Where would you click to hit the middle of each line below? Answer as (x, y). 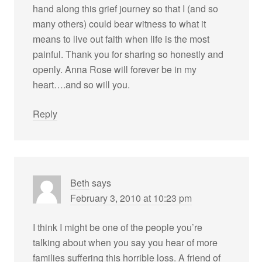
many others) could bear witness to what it (120, 24)
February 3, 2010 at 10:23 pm (131, 198)
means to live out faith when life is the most (121, 39)
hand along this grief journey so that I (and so (126, 8)
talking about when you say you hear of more (125, 242)
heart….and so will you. (82, 85)
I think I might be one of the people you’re (118, 227)
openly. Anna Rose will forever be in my (115, 69)
